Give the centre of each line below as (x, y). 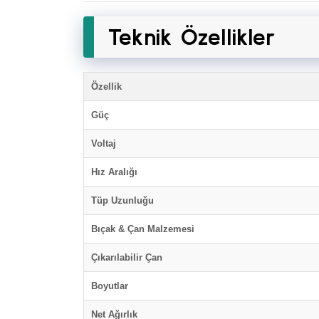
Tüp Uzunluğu (122, 200)
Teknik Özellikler (192, 37)
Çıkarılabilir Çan (127, 257)
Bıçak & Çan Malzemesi (143, 229)
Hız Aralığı (114, 172)
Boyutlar (110, 286)
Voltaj (104, 143)
